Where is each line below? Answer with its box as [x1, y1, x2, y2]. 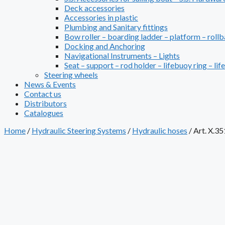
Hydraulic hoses [132, 126, 187, 136]
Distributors [24, 98, 67, 108]
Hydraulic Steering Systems [32, 126, 126, 136]
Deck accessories [64, 3, 125, 13]
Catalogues [24, 108, 63, 118]
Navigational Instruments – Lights [64, 51, 180, 61]
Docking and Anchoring [64, 41, 145, 51]
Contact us [24, 89, 61, 99]
